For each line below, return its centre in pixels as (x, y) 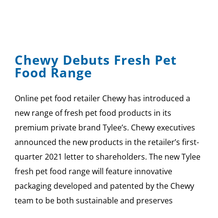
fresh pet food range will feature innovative (93, 171)
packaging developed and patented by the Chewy (104, 186)
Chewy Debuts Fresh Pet (96, 60)
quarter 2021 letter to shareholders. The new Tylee (108, 156)
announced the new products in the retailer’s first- (107, 142)
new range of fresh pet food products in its (93, 113)
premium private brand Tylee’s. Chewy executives (105, 127)
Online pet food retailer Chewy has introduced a (102, 98)
